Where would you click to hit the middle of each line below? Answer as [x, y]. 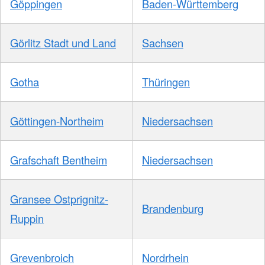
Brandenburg [173, 208]
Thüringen [166, 81]
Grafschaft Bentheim [59, 159]
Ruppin [27, 218]
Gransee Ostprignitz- [59, 198]
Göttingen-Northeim [57, 120]
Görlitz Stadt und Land [63, 42]
